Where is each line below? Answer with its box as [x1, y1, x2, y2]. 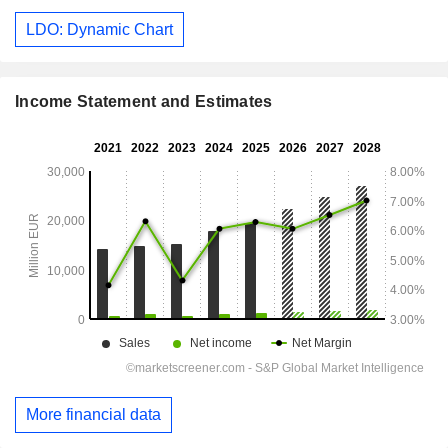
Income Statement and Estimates [15, 93, 273, 111]
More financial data [26, 406, 161, 424]
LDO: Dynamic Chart [26, 20, 173, 38]
